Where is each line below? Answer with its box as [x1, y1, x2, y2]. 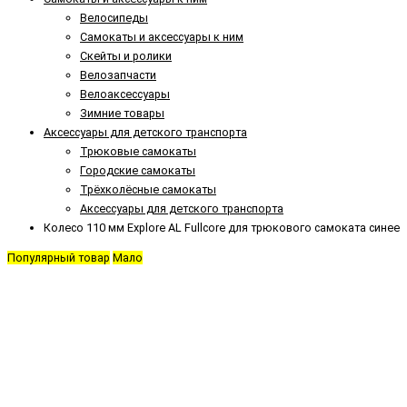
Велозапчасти [80, 67, 156, 82]
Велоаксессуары [80, 86, 170, 101]
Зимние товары [80, 105, 164, 120]
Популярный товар [7, 251, 110, 265]
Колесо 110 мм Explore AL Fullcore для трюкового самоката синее [44, 220, 400, 234]
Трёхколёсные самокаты [80, 182, 216, 196]
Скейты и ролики [80, 48, 172, 63]
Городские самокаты [80, 163, 195, 177]
